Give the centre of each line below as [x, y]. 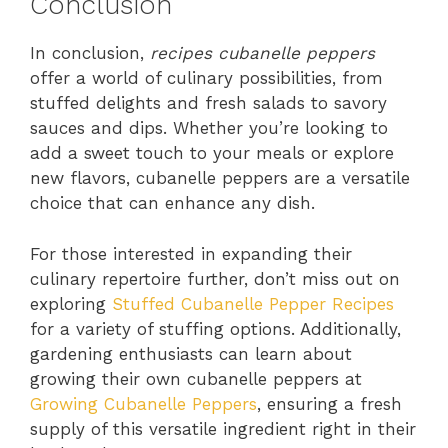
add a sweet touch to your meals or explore [212, 153]
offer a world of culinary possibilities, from [206, 78]
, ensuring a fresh [329, 403]
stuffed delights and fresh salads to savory [208, 103]
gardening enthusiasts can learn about [191, 353]
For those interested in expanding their [191, 253]
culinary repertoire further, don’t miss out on [215, 278]
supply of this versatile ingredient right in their [223, 428]
